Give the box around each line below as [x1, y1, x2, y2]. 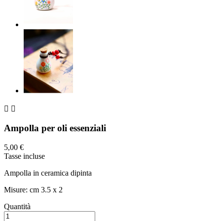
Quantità [4, 202, 31, 211]
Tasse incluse [4, 151, 45, 160]
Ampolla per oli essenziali [4, 123, 106, 134]
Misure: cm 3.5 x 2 [4, 185, 63, 194]
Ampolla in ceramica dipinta [4, 168, 92, 177]
